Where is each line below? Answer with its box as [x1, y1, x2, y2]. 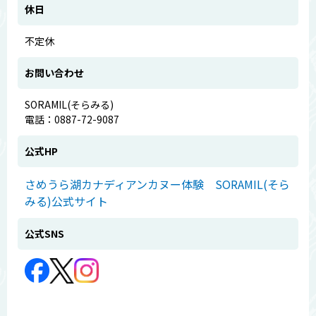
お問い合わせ [25, 65, 84, 80]
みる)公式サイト [25, 192, 108, 209]
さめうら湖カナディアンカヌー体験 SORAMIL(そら [25, 175, 290, 193]
